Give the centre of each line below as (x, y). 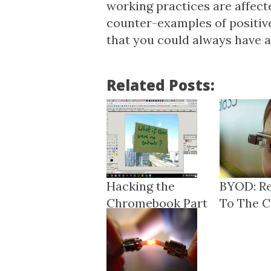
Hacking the (140, 186)
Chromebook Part (157, 203)
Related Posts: (160, 85)
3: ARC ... (129, 220)
